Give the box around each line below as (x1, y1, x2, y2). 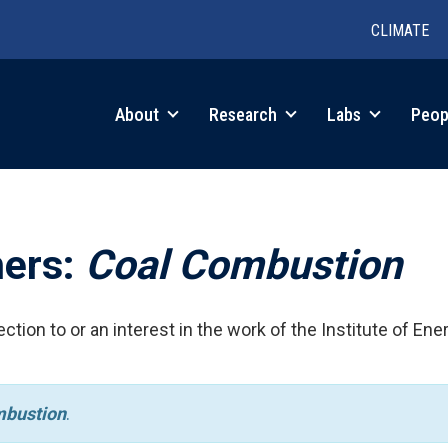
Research (209, 103, 281, 125)
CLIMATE (371, 21, 429, 40)
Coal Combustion (85, 240, 402, 289)
